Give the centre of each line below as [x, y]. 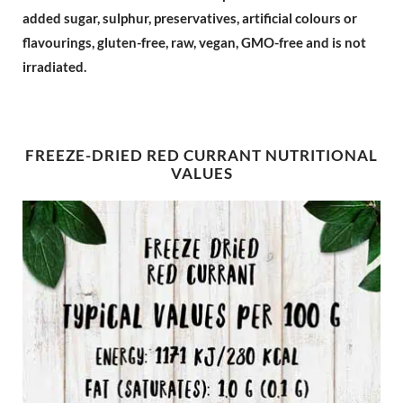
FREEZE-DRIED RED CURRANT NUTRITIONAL [201, 156]
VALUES [201, 174]
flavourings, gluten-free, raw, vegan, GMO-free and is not [194, 42]
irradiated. [54, 67]
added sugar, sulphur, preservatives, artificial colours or [190, 18]
